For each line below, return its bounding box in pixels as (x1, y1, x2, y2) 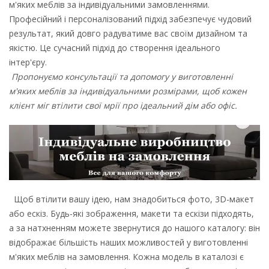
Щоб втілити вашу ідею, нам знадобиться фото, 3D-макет (9, 193, 254, 205)
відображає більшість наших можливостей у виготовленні (9, 236, 248, 248)
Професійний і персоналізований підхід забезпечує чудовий (9, 13, 252, 25)
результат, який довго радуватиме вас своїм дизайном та (9, 28, 247, 39)
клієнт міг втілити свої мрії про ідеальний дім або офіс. (9, 100, 237, 111)
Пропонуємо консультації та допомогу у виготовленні (9, 71, 233, 82)
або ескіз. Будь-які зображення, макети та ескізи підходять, (9, 207, 254, 219)
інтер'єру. (9, 56, 47, 68)
